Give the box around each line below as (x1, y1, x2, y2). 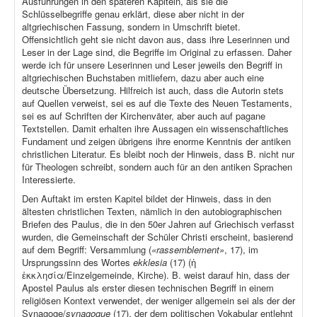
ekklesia (133, 255, 167, 270)
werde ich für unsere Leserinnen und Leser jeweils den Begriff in (22, 58, 282, 72)
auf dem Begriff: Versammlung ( (22, 243, 151, 257)
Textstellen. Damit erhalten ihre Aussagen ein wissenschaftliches (22, 122, 289, 136)
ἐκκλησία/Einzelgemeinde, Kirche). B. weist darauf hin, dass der (22, 268, 289, 282)
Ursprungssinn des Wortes (22, 255, 133, 270)
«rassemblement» (151, 243, 224, 257)
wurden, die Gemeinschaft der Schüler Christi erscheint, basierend (22, 230, 293, 244)
